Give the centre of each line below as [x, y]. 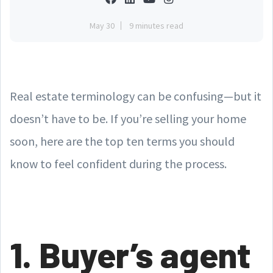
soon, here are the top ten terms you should [122, 141]
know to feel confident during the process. [118, 163]
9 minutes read [156, 25]
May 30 [102, 25]
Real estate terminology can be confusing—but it [136, 96]
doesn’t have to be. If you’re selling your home [128, 118]
